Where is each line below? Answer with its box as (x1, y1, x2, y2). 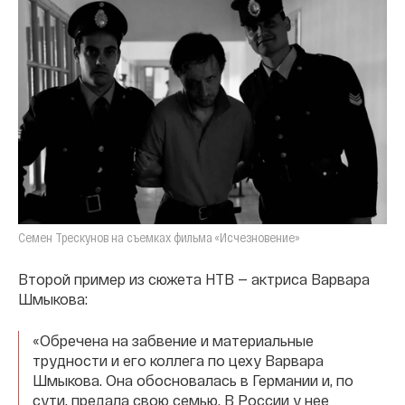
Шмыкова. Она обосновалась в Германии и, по (33, 372, 353, 390)
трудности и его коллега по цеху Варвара (33, 352, 324, 370)
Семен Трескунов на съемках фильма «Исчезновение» (18, 230, 300, 246)
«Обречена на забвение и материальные (33, 332, 314, 350)
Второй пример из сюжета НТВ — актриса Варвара (18, 270, 370, 288)
